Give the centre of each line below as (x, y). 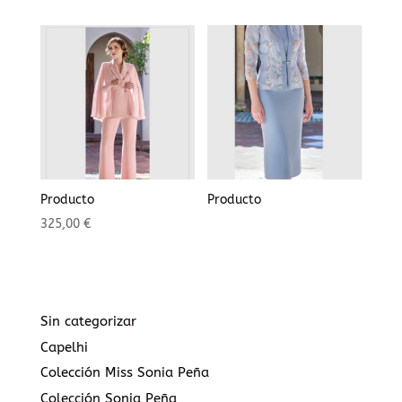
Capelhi (64, 347)
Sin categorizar (88, 322)
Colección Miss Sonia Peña (124, 373)
